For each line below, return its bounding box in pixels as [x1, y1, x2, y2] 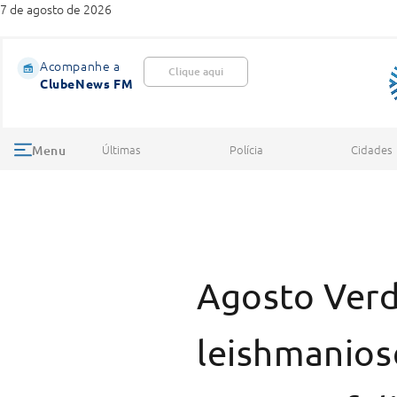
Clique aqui [168, 64, 224, 79]
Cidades [351, 141, 393, 158]
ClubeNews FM [40, 75, 134, 91]
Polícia [229, 141, 263, 158]
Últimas [102, 141, 142, 158]
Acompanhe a [40, 57, 121, 74]
